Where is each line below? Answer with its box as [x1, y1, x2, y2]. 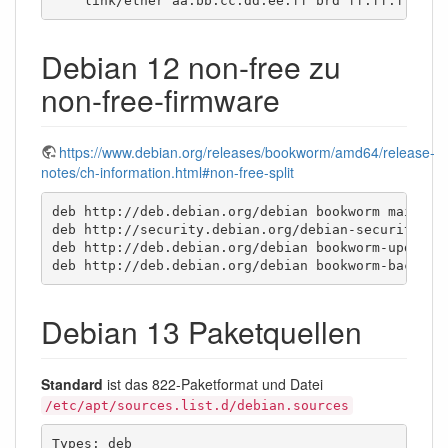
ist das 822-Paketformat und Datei [103, 374, 323, 395]
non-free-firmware [41, 78, 280, 122]
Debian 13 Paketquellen [41, 310, 362, 354]
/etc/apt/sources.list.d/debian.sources [45, 398, 349, 414]
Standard [41, 374, 103, 395]
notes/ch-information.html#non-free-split [41, 162, 294, 183]
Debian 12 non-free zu [41, 45, 341, 89]
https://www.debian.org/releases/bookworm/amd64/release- [59, 142, 435, 163]
